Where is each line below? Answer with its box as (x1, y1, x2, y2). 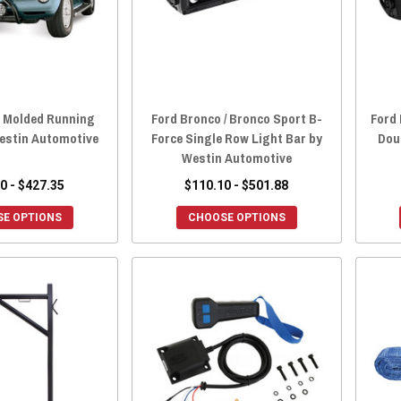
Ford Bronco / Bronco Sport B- (150, 109, 322, 129)
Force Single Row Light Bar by (150, 129, 322, 149)
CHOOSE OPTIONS (187, 211, 286, 225)
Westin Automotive (181, 149, 292, 168)
